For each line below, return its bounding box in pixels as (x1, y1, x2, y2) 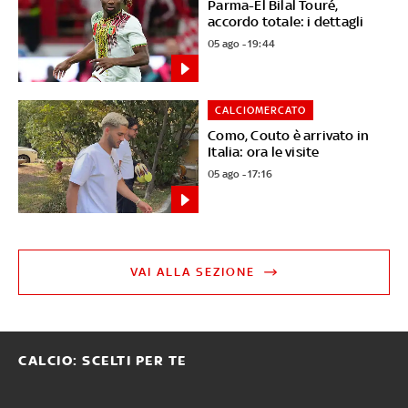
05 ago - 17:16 (208, 168, 273, 181)
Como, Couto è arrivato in (208, 127, 370, 144)
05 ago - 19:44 (208, 36, 276, 50)
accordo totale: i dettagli (208, 13, 364, 29)
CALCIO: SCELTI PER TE (18, 352, 187, 370)
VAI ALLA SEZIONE (130, 265, 256, 280)
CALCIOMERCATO (215, 104, 307, 117)
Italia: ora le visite (208, 144, 320, 160)
